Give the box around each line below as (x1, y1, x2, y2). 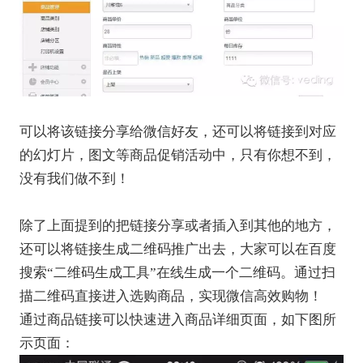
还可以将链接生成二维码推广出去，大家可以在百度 (19, 241, 336, 258)
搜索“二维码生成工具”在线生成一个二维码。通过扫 (19, 265, 335, 281)
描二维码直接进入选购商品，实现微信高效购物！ (19, 288, 322, 305)
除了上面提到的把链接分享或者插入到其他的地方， (19, 218, 336, 234)
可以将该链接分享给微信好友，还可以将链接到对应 (19, 124, 336, 140)
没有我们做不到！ (19, 171, 130, 187)
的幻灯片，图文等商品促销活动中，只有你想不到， (19, 147, 336, 164)
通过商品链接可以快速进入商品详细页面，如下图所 (19, 312, 336, 328)
